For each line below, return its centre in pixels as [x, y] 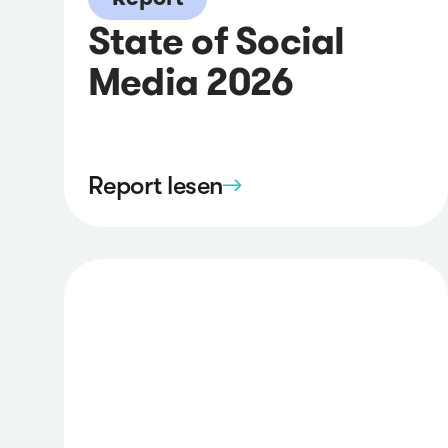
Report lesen [155, 186]
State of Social [216, 40]
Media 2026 [191, 81]
